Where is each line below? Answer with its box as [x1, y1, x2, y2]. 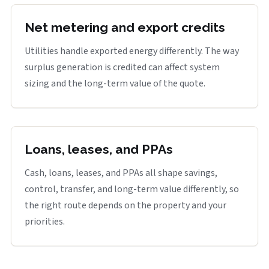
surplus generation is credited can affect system [25, 61, 220, 74]
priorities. [25, 215, 65, 228]
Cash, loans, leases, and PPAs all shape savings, [25, 166, 217, 180]
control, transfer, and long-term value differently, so [25, 183, 239, 196]
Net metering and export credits [25, 20, 225, 35]
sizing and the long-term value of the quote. [25, 77, 205, 90]
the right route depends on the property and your [25, 199, 226, 212]
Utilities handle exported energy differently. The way [25, 44, 239, 58]
